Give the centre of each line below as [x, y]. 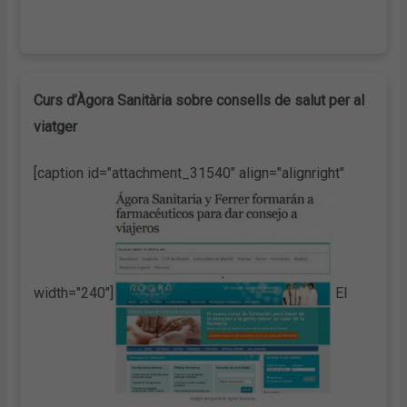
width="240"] [74, 293]
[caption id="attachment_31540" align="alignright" [189, 173]
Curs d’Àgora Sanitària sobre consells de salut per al [199, 100]
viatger [56, 126]
